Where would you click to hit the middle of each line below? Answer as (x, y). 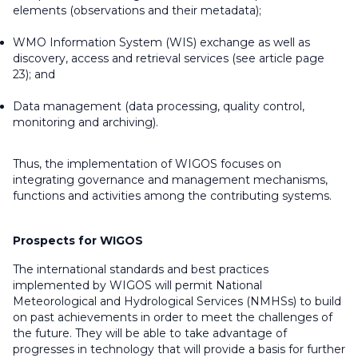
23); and (34, 75)
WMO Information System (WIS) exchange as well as (161, 43)
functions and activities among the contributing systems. (172, 196)
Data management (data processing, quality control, (159, 107)
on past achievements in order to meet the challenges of (173, 318)
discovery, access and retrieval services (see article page (169, 59)
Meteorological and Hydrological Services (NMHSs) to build (177, 302)
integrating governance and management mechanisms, (170, 180)
